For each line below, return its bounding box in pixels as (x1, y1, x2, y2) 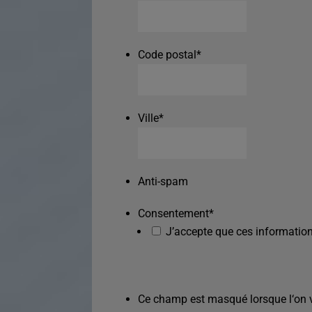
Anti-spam (138, 175, 188, 188)
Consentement (138, 207, 209, 220)
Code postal (138, 48, 196, 61)
